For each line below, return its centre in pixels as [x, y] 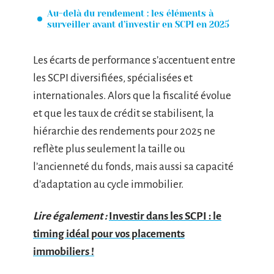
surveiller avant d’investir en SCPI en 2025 [138, 24]
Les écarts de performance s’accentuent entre [134, 60]
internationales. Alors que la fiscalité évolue [132, 96]
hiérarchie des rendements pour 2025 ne [124, 131]
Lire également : [70, 216]
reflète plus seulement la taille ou [109, 149]
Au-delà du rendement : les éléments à [130, 13]
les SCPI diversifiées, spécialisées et [113, 78]
